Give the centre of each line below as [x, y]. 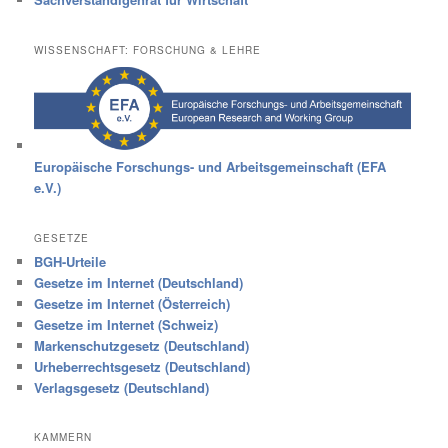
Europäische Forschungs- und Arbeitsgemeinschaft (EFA [210, 167]
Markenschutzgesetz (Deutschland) [142, 345]
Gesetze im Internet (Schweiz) [126, 324]
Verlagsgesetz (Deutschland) [122, 387]
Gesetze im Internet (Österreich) [132, 303]
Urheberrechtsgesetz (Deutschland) [142, 366]
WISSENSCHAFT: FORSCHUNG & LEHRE [148, 49]
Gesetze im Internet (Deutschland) [139, 282]
